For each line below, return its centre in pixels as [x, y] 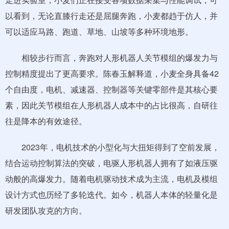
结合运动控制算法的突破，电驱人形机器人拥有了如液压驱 [111, 163]
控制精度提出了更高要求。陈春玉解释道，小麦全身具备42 [112, 73]
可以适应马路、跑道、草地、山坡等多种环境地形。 [99, 31]
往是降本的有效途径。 [46, 121]
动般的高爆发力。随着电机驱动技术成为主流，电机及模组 [111, 179]
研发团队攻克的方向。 [46, 210]
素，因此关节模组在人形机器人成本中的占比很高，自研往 [111, 105]
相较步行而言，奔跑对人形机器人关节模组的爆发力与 [111, 58]
